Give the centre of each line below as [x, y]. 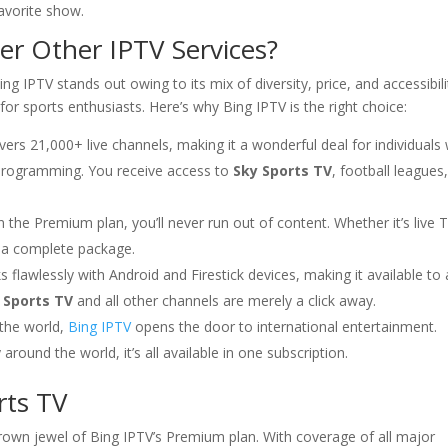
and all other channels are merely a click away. [225, 300]
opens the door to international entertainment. [284, 326]
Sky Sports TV [283, 170]
